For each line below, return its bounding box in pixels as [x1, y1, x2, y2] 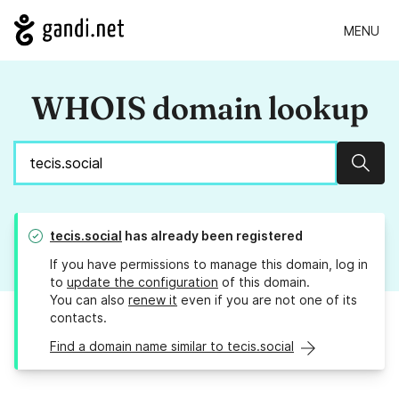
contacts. [50, 310, 107, 326]
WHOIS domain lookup [30, 88, 369, 128]
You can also [50, 292, 128, 308]
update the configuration [67, 274, 218, 290]
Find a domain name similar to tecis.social [50, 338, 294, 354]
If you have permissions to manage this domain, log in [50, 256, 368, 273]
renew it [128, 292, 177, 308]
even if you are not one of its [177, 292, 357, 308]
